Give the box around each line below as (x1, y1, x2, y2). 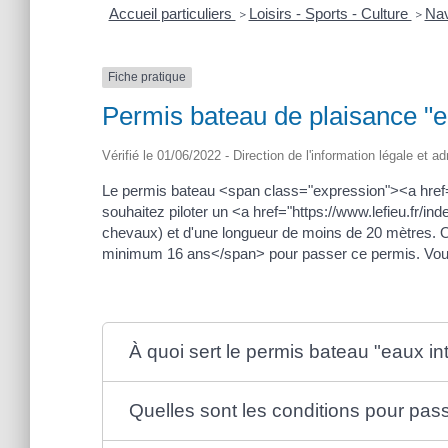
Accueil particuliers (108, 5, 236, 23)
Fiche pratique (108, 70, 186, 85)
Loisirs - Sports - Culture (248, 5, 412, 23)
